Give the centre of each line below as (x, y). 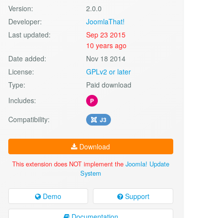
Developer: (25, 21)
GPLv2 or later (109, 71)
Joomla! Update (147, 163)
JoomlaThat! (106, 21)
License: (21, 71)
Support (136, 196)
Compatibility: (29, 119)
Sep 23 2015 (106, 34)
